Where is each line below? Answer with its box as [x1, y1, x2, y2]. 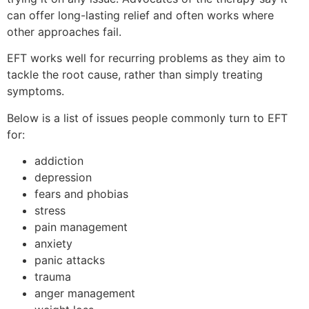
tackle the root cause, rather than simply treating [7, 68, 263, 82]
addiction [34, 154, 83, 168]
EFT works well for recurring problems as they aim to [7, 51, 286, 66]
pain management [34, 220, 128, 235]
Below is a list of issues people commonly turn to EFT [7, 110, 288, 125]
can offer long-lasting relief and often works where [7, 8, 274, 22]
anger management [34, 286, 135, 301]
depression [34, 170, 92, 185]
